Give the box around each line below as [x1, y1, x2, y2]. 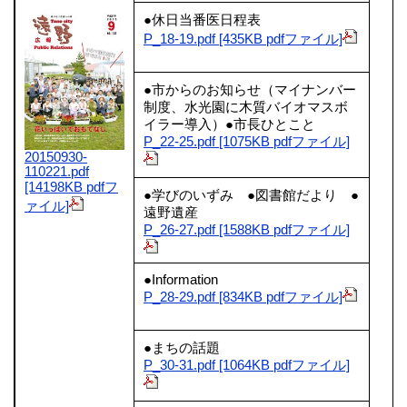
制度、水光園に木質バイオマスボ [144, 99, 348, 114]
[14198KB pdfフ [25, 180, 118, 195]
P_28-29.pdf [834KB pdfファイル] [144, 289, 342, 304]
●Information [144, 272, 232, 287]
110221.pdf [25, 164, 89, 180]
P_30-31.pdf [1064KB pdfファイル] [144, 357, 350, 372]
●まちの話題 [144, 340, 233, 355]
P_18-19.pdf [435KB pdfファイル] [144, 31, 342, 46]
